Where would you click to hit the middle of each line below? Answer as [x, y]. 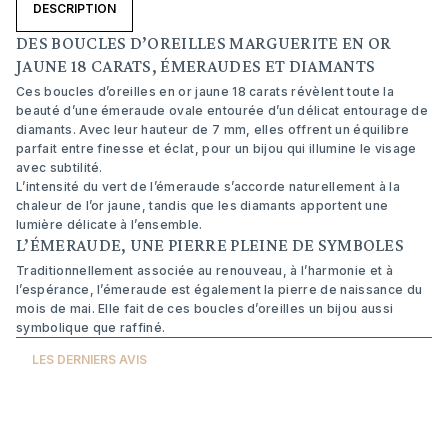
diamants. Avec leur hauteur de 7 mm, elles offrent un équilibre [213, 129]
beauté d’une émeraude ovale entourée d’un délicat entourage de [222, 110]
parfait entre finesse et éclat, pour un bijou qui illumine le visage [216, 148]
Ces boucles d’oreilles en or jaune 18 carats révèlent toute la [205, 91]
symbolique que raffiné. [91, 327]
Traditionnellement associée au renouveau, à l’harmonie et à [204, 270]
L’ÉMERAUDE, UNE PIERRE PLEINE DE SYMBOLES [210, 245]
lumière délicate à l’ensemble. [109, 224]
